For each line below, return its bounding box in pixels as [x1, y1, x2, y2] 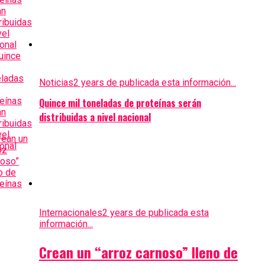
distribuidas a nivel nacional [38, 109, 151, 124]
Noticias [38, 76, 73, 88]
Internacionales [38, 206, 102, 218]
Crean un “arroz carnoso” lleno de [38, 241, 238, 263]
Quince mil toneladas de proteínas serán [38, 95, 201, 110]
